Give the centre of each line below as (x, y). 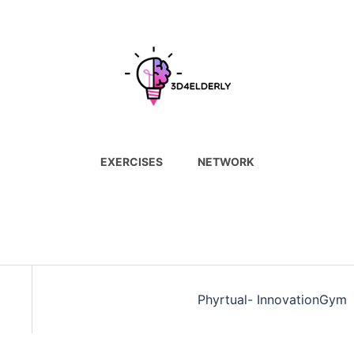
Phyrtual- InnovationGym (272, 299)
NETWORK (226, 162)
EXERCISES (131, 162)
